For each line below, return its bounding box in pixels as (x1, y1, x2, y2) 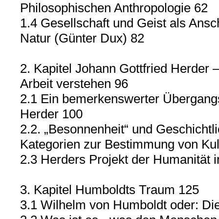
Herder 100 (20, 107, 83, 121)
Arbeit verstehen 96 (20, 76, 128, 91)
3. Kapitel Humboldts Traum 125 (20, 182, 199, 197)
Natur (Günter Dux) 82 (20, 31, 144, 45)
